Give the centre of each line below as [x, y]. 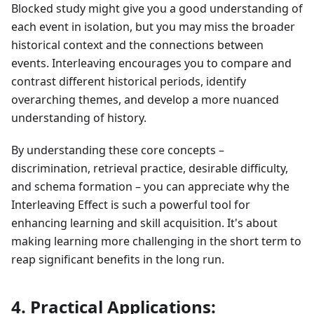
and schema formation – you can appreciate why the [150, 187]
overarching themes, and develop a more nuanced [145, 100]
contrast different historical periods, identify [129, 82]
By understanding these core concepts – [118, 150]
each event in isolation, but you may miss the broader [153, 27]
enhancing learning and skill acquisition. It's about [144, 223]
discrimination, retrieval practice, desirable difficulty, [150, 169]
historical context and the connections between [137, 45]
